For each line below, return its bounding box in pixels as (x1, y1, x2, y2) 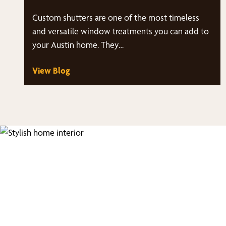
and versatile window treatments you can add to (32, 26, 209, 36)
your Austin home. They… (32, 39, 124, 50)
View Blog (32, 65, 70, 76)
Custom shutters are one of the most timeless (32, 12, 199, 23)
